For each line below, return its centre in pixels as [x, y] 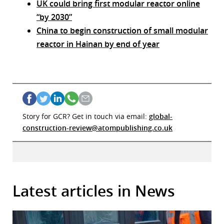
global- [161, 116]
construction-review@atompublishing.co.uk [97, 128]
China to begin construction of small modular [122, 31]
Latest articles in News [94, 191]
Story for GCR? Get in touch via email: [86, 116]
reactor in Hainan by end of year [98, 44]
